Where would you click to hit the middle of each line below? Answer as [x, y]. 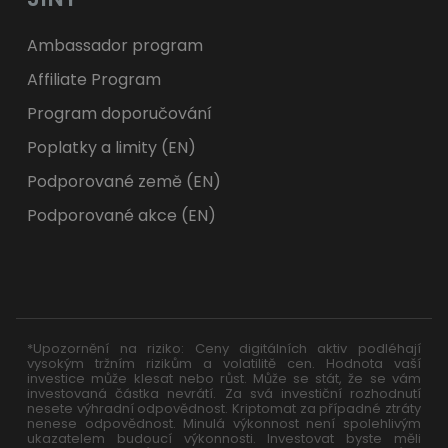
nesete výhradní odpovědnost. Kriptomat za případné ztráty [224, 409]
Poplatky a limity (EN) [112, 148]
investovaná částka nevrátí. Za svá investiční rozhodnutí [224, 394]
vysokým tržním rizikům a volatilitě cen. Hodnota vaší [224, 364]
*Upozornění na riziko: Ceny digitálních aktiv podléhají [224, 349]
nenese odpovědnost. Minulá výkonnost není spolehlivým [224, 424]
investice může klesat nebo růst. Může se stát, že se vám [224, 379]
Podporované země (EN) [124, 182]
